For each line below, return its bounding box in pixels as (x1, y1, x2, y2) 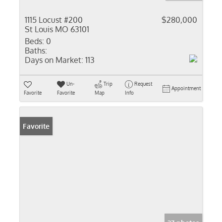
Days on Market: (25, 55, 83, 65)
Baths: (25, 46, 47, 55)
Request (134, 81, 152, 87)
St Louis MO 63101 (25, 24, 89, 34)
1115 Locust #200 (25, 15, 83, 25)
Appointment (171, 85, 201, 91)
